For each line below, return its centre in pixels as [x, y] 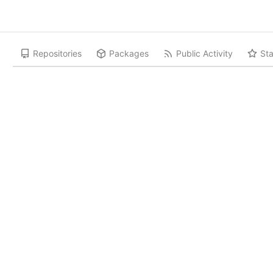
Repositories [58, 53]
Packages [129, 53]
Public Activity [205, 53]
